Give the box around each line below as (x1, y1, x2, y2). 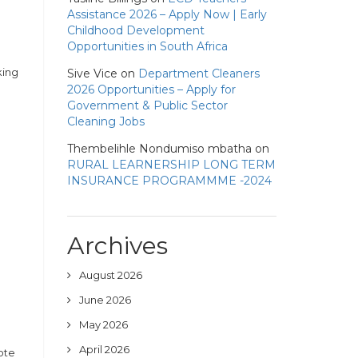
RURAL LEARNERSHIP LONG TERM (66, 157, 276, 172)
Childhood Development (66, 23, 205, 38)
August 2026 (78, 268, 142, 281)
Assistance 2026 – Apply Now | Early (66, 7, 267, 22)
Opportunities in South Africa (66, 39, 228, 54)
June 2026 (78, 293, 131, 306)
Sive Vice (66, 66, 117, 81)
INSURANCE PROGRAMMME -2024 (66, 173, 272, 188)
